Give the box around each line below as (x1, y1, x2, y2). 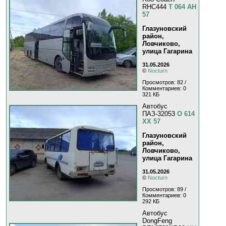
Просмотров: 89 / (142, 186, 186, 193)
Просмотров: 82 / (142, 79, 186, 86)
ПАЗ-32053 (142, 109, 177, 118)
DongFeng (142, 216, 172, 224)
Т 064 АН (168, 3, 196, 11)
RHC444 (142, 3, 168, 11)
